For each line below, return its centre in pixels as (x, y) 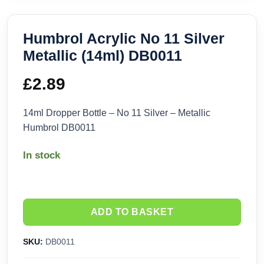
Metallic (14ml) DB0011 (103, 56)
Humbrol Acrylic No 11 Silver (124, 39)
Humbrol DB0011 (59, 128)
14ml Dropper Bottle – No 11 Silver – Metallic (117, 113)
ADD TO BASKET (132, 212)
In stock (42, 156)
